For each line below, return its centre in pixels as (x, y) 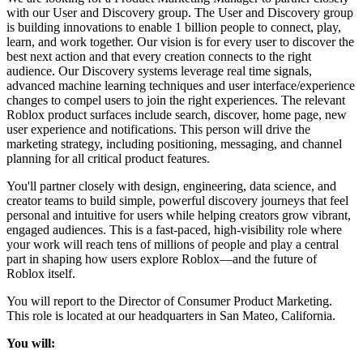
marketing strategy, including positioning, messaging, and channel (174, 143)
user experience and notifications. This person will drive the (158, 129)
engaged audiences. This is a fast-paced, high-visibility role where (174, 229)
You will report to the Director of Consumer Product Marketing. (169, 301)
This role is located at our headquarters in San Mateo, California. (173, 315)
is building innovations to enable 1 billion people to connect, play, (174, 27)
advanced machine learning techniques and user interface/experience (181, 85)
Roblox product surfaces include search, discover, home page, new (177, 114)
